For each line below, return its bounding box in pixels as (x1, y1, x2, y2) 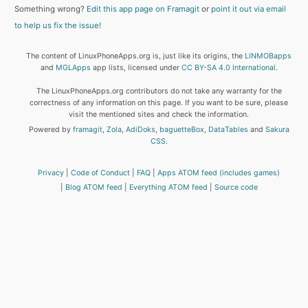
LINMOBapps (245, 52, 292, 61)
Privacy (38, 168, 65, 177)
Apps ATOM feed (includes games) (157, 168, 280, 177)
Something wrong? (14, 4, 87, 14)
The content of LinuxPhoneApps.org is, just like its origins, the (26, 52, 245, 61)
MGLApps (55, 63, 91, 73)
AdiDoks (125, 124, 155, 134)
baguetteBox (159, 124, 204, 134)
